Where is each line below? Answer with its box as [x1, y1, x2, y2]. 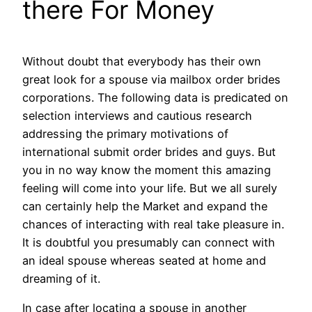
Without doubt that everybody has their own [22, 54, 261, 69]
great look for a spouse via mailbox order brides [22, 72, 281, 87]
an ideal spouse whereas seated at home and [22, 253, 266, 268]
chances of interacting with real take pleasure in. [22, 217, 284, 232]
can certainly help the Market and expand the [22, 199, 267, 214]
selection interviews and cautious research [22, 109, 252, 123]
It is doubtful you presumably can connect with [22, 235, 275, 250]
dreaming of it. [22, 272, 100, 286]
